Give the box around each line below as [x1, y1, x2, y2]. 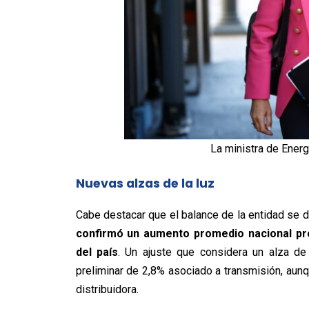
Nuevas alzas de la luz [75, 175, 215, 192]
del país [75, 245, 118, 259]
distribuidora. [75, 282, 139, 296]
